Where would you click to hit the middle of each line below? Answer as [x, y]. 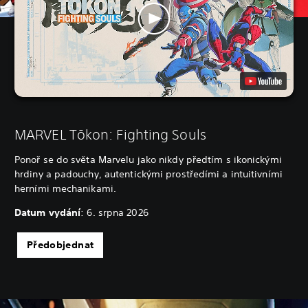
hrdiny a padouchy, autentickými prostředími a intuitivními [148, 174]
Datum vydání [48, 213]
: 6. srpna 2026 [114, 213]
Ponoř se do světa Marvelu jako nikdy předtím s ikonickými [148, 160]
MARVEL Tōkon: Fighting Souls [110, 135]
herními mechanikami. [65, 189]
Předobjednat [60, 245]
